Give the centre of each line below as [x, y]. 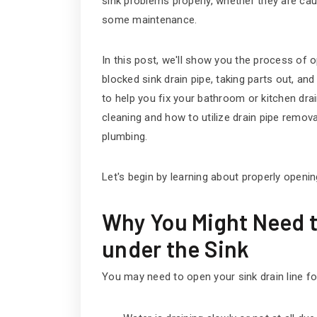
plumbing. [125, 136]
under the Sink [176, 248]
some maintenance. [150, 19]
